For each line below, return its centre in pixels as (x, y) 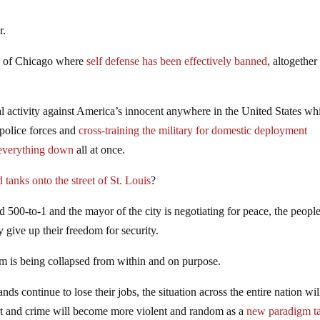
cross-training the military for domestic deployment (193, 130)
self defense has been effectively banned (177, 61)
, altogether (292, 61)
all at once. (100, 149)
